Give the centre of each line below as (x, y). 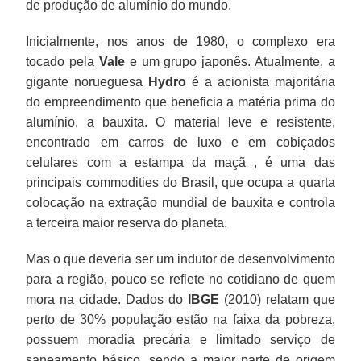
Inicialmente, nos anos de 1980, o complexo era (180, 41)
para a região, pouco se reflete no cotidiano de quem (180, 279)
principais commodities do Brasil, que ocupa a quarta (180, 182)
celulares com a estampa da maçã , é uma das (180, 162)
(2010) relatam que (277, 299)
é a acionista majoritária (261, 81)
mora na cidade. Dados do (107, 299)
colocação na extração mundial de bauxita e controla (180, 202)
